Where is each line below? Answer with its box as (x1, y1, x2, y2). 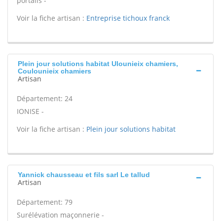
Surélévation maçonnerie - (17, 210, 104, 220)
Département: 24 (17, 94, 73, 103)
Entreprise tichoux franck (86, 13, 170, 23)
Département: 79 (17, 197, 73, 207)
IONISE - (17, 107, 44, 116)
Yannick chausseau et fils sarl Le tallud (18, 171, 150, 179)
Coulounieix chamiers (18, 67, 91, 75)
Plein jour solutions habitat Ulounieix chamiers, (18, 60, 178, 68)
